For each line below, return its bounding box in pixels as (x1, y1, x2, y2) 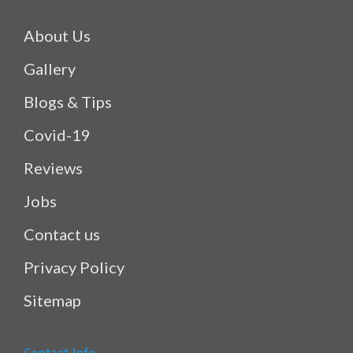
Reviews (24, 158, 83, 178)
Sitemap (24, 291, 81, 310)
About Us (24, 26, 91, 46)
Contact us (24, 225, 100, 244)
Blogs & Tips (24, 92, 112, 112)
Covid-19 (24, 125, 91, 145)
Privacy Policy (24, 258, 124, 277)
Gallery (24, 59, 76, 79)
